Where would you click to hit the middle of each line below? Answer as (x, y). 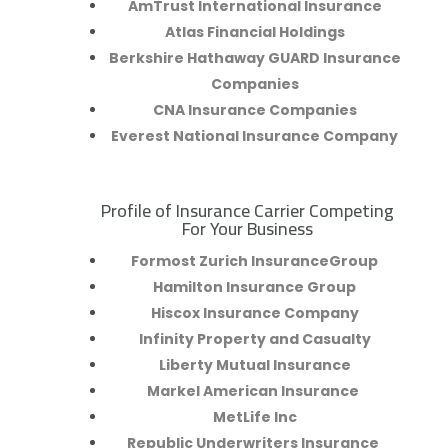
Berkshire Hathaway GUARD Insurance (254, 58)
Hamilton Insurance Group (255, 287)
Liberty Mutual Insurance (254, 365)
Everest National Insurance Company (255, 136)
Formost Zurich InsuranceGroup (255, 261)
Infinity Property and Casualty (254, 339)
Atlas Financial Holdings (254, 32)
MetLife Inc (254, 417)
